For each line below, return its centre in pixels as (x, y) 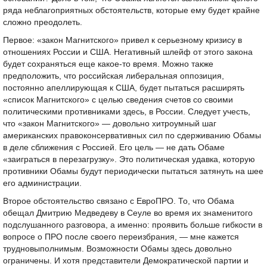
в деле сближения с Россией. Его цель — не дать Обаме (114, 148)
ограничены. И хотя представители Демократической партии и (126, 261)
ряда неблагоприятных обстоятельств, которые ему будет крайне (131, 10)
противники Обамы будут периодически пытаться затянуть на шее (133, 171)
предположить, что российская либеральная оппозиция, (114, 76)
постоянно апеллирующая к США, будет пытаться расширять (124, 88)
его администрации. (42, 183)
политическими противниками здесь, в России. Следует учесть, (127, 112)
